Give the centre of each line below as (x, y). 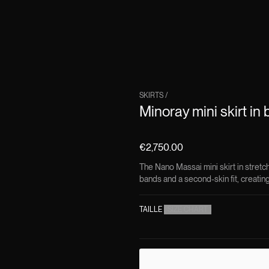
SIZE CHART (188, 209)
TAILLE (151, 209)
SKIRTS (151, 95)
